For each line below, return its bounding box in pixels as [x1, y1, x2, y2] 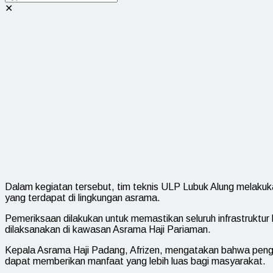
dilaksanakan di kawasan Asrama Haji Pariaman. [5, 224, 211, 235]
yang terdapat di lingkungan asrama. [5, 193, 160, 203]
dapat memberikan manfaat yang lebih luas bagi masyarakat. [5, 256, 266, 266]
